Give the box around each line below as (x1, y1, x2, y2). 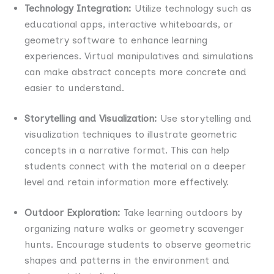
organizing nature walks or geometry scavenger (24, 222, 244, 234)
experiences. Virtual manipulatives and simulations (24, 50, 253, 62)
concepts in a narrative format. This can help (24, 144, 229, 156)
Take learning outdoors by (120, 206, 242, 218)
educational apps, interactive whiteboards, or (24, 18, 233, 30)
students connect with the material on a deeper (24, 160, 246, 172)
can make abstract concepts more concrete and (24, 65, 246, 78)
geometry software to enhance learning (24, 34, 207, 46)
